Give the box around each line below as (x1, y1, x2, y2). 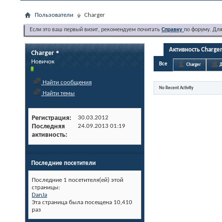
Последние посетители (31, 160, 96, 166)
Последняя (32, 123, 65, 130)
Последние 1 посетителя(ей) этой (32, 177, 123, 183)
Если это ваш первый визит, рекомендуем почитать (30, 27, 162, 33)
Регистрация (32, 114, 69, 122)
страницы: (32, 184, 60, 191)
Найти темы (41, 90, 75, 97)
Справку (162, 27, 184, 33)
